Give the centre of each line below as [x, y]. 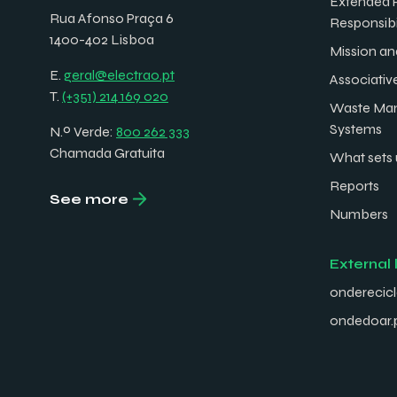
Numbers [359, 214]
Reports [354, 185]
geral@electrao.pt [119, 74]
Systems [356, 128]
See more [89, 198]
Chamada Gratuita [107, 152]
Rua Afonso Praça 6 [112, 18]
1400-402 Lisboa [102, 39]
